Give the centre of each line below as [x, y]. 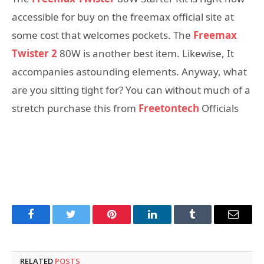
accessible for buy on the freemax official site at [123, 16]
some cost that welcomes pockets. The [103, 35]
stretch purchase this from [75, 108]
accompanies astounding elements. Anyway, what [129, 71]
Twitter [86, 223]
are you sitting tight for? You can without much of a [131, 90]
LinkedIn [171, 223]
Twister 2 [34, 53]
